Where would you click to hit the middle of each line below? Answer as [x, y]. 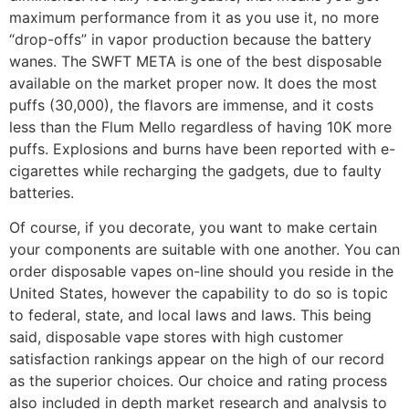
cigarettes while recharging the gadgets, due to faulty [195, 170]
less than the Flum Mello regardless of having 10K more [200, 126]
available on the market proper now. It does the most [193, 83]
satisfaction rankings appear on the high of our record [197, 359]
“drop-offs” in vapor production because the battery [190, 39]
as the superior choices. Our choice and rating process [198, 381]
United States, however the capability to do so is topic [199, 294]
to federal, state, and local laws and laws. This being [190, 315]
